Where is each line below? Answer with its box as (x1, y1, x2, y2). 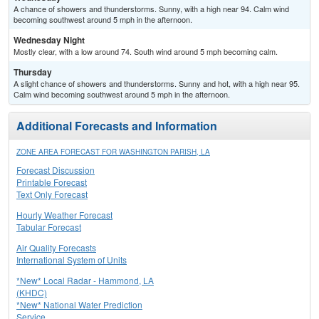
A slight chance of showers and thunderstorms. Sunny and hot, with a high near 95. (14, 78, 300, 90)
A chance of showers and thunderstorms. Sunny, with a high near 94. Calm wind (14, 3, 289, 15)
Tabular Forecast (16, 221, 81, 234)
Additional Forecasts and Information (16, 117, 217, 135)
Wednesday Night (14, 33, 85, 47)
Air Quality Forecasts (16, 241, 96, 254)
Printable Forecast (16, 176, 87, 189)
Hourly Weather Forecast (16, 209, 113, 221)
